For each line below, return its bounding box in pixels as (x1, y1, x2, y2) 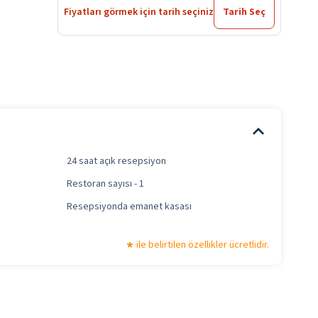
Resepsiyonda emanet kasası (66, 199, 192, 214)
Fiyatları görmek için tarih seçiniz (64, 5, 214, 20)
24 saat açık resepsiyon (66, 154, 166, 169)
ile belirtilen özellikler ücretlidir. (136, 238, 269, 253)
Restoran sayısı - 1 (66, 177, 144, 192)
